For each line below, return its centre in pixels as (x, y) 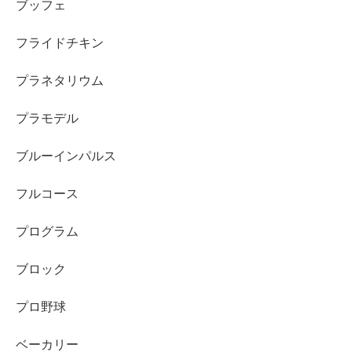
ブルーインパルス (66, 156)
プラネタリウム (60, 81)
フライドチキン (60, 43)
